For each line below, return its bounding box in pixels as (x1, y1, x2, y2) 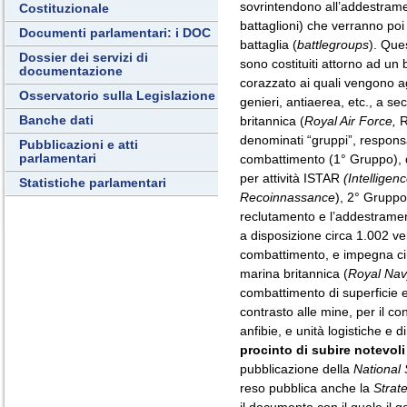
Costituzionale (19, 2, 109, 15)
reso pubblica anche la (240, 381, 373, 395)
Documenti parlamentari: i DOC (19, 26, 211, 40)
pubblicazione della (240, 362, 353, 376)
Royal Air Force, (304, 114, 396, 128)
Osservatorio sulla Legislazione (19, 89, 215, 103)
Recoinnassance (240, 190, 335, 204)
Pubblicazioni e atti (19, 138, 138, 152)
